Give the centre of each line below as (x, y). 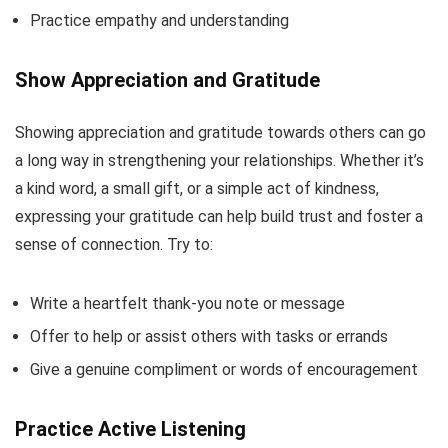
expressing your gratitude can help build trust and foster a (219, 216)
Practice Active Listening (130, 428)
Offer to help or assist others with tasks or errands (209, 336)
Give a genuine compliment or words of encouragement (224, 369)
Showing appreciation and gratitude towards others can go (220, 132)
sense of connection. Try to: (114, 244)
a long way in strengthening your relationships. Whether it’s (219, 160)
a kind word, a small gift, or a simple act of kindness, (197, 188)
